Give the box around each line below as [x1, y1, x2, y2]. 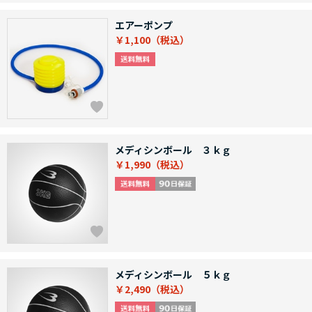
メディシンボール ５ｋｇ [115, 267, 231, 282]
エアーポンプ [115, 18, 173, 33]
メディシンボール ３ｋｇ [115, 143, 231, 157]
